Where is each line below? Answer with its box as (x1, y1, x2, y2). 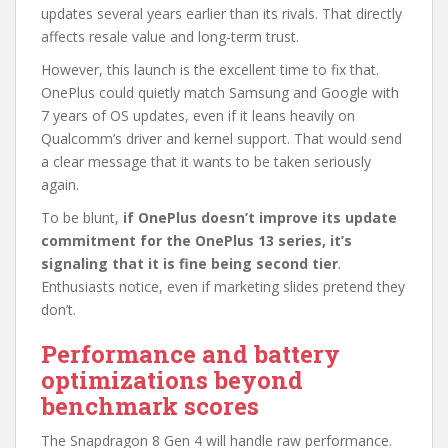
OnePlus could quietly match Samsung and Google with (41, 82, 399, 102)
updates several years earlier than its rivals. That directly (41, 3, 402, 23)
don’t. (41, 299, 76, 319)
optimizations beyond (41, 363, 303, 396)
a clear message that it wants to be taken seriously (41, 151, 371, 171)
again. (41, 174, 79, 194)
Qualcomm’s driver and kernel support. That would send (41, 128, 402, 148)
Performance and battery (41, 337, 340, 370)
